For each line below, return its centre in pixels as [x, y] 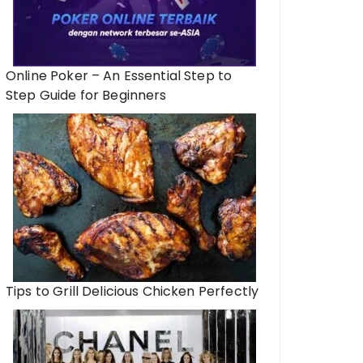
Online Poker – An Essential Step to [119, 76]
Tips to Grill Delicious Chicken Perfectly [132, 291]
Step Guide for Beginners [86, 95]
